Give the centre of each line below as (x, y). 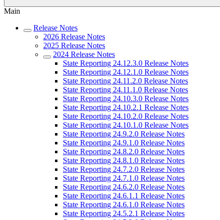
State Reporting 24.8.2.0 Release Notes (124, 151)
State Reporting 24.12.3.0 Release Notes (126, 63)
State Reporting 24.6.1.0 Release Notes (124, 205)
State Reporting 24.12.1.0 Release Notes (126, 72)
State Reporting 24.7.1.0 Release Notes (124, 178)
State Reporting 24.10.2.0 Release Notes (126, 116)
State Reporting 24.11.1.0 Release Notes (125, 90)
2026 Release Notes (74, 37)
